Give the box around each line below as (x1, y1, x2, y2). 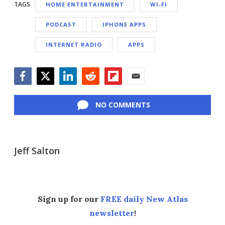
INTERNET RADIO (46, 41, 102, 48)
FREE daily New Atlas (100, 194, 188, 204)
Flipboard (104, 84, 140, 95)
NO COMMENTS (95, 100, 150, 109)
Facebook (14, 84, 50, 95)
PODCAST (46, 21, 76, 28)
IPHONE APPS (102, 21, 146, 28)
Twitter (36, 84, 64, 95)
